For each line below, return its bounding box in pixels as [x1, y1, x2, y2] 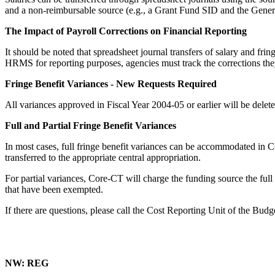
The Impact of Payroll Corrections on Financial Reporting [5, 26, 247, 36]
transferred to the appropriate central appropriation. [5, 152, 201, 163]
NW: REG [5, 258, 53, 268]
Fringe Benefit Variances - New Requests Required [5, 79, 217, 89]
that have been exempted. [5, 184, 103, 195]
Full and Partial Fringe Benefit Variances [5, 120, 176, 131]
